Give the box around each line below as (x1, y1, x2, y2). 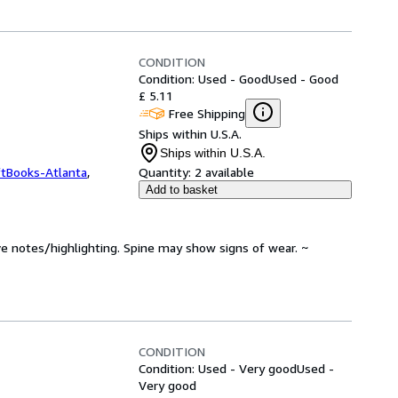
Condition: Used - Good (139, 71, 268, 86)
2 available (195, 164, 254, 179)
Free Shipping (169, 105, 245, 121)
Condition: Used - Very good (139, 361, 297, 376)
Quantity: (139, 164, 191, 179)
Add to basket (146, 183, 218, 196)
